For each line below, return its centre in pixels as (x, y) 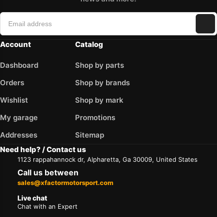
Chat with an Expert (47, 206)
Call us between (49, 172)
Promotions (95, 117)
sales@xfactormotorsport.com (65, 182)
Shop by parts (99, 65)
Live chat (32, 198)
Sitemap (89, 135)
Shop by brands (102, 82)
